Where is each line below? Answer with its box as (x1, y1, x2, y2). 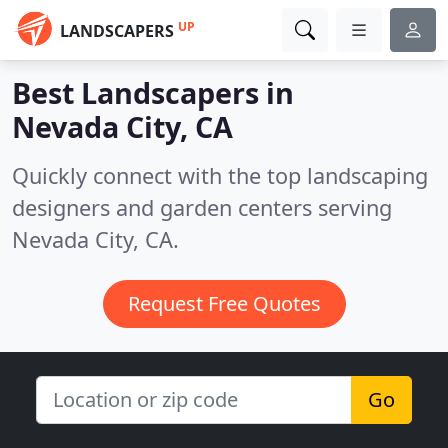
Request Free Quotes (127, 290, 321, 317)
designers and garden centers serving (12, 193, 392, 222)
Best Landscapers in (12, 73, 294, 112)
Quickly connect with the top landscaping (12, 161, 428, 190)
